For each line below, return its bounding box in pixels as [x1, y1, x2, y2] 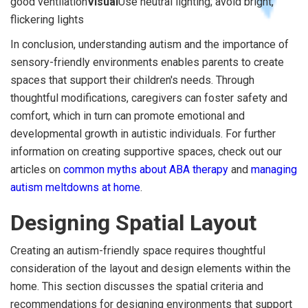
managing [251, 162, 297, 176]
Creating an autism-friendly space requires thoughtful [10, 243, 265, 257]
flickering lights [10, 12, 84, 26]
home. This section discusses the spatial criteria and [10, 279, 263, 293]
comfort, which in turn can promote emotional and [10, 109, 245, 122]
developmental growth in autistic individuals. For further [10, 126, 276, 140]
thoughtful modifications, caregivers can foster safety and [10, 91, 287, 104]
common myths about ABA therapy [63, 162, 228, 176]
